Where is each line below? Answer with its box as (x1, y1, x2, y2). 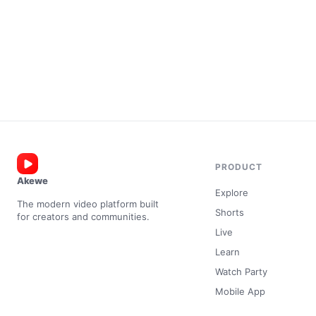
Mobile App (214, 285, 265, 297)
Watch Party (214, 265, 267, 277)
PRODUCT (214, 161, 263, 172)
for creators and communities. (17, 211, 150, 222)
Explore (214, 186, 248, 198)
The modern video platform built (17, 198, 159, 209)
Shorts (214, 206, 244, 218)
